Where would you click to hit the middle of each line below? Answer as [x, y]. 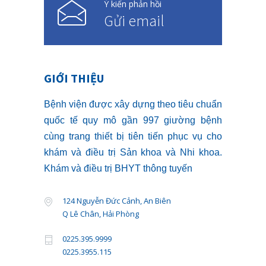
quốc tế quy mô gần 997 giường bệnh [133, 121]
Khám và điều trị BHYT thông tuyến [118, 169]
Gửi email [134, 21]
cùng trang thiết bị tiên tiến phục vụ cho [133, 137]
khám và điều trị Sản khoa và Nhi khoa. [133, 153]
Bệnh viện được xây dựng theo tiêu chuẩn [133, 104]
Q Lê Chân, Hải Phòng [101, 214]
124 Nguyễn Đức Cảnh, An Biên [117, 201]
